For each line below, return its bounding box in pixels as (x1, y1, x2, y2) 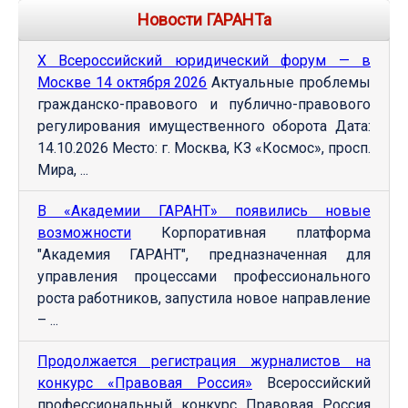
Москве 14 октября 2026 (37, 73, 208, 91)
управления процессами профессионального (37, 267, 371, 285)
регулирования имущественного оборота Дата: (37, 117, 371, 135)
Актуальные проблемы (207, 73, 372, 91)
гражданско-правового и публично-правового (37, 95, 371, 113)
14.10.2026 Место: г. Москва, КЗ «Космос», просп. (37, 138, 371, 157)
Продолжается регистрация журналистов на (37, 352, 371, 370)
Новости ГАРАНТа (137, 9, 271, 29)
